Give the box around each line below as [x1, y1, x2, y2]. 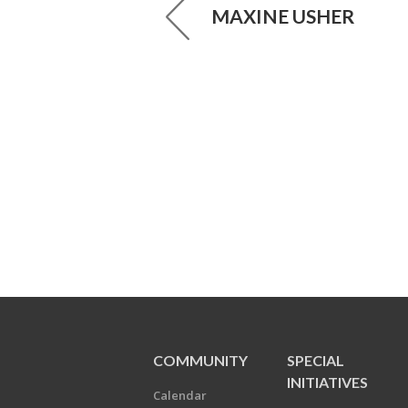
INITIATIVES [287, 373, 369, 391]
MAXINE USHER [211, 5, 354, 27]
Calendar [153, 387, 207, 403]
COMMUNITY [153, 352, 248, 369]
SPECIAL [287, 352, 345, 369]
